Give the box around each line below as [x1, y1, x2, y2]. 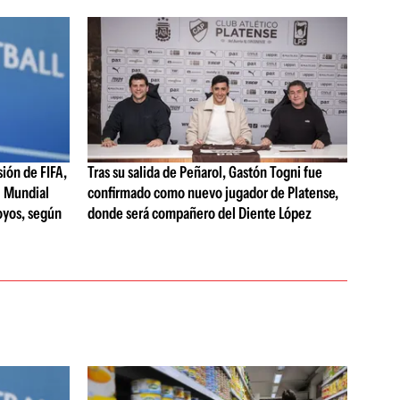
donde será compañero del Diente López [87, 204, 312, 224]
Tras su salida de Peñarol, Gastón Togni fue [87, 162, 322, 183]
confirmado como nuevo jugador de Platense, [87, 183, 338, 204]
